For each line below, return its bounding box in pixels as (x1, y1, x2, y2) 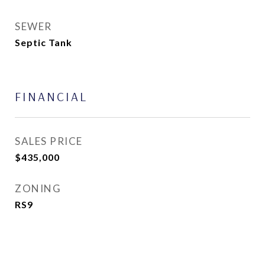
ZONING (15, 182, 61, 195)
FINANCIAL (15, 89, 88, 104)
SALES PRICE (15, 135, 83, 147)
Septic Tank (15, 37, 72, 48)
